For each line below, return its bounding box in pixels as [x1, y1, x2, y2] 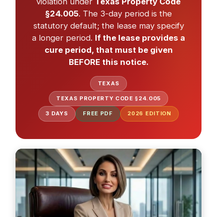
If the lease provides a [95, 32, 185, 43]
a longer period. [32, 32, 95, 43]
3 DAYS [46, 110, 68, 117]
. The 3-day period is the [78, 8, 172, 18]
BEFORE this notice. [68, 57, 149, 67]
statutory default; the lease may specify [33, 20, 184, 31]
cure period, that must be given [44, 45, 173, 55]
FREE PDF [83, 110, 113, 117]
